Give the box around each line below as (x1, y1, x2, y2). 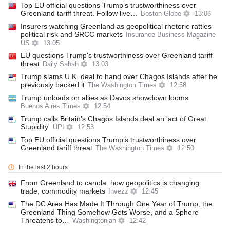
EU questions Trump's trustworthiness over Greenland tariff (21, 51, 213, 60)
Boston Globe (141, 10, 181, 17)
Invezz (108, 188, 128, 195)
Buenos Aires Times (21, 103, 81, 110)
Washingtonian (72, 217, 116, 224)
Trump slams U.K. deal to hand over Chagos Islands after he (21, 72, 217, 81)
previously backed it (21, 81, 85, 89)
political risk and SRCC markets (21, 30, 123, 39)
